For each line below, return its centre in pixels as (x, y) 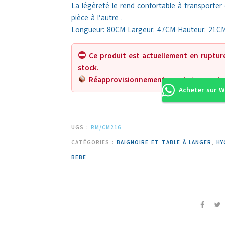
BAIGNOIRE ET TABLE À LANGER (164, 142)
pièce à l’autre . (97, 17)
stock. (88, 68)
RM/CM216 (106, 127)
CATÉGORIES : (94, 142)
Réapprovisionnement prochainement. (154, 80)
